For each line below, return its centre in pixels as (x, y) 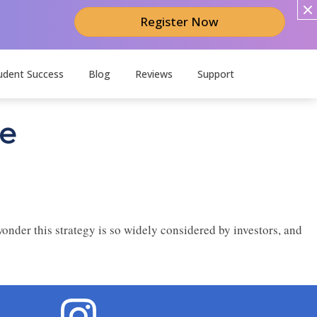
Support (216, 74)
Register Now (180, 22)
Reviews (154, 74)
